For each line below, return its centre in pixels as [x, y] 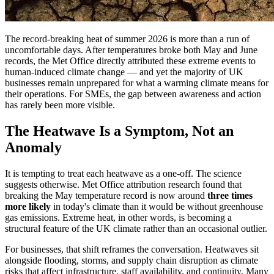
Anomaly [33, 147]
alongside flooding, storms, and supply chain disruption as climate [131, 260]
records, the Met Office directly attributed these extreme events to [130, 61]
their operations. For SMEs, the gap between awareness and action [133, 94]
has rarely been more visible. [60, 105]
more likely [28, 206]
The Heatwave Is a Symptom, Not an [119, 131]
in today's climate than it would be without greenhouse [157, 206]
